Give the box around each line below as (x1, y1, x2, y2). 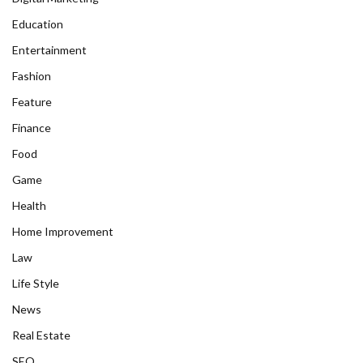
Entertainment (12, 43, 87, 57)
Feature (12, 95, 52, 109)
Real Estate (12, 328, 70, 342)
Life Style (12, 276, 59, 290)
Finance (12, 121, 51, 135)
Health (12, 199, 46, 212)
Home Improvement (12, 224, 113, 238)
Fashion (12, 69, 51, 83)
